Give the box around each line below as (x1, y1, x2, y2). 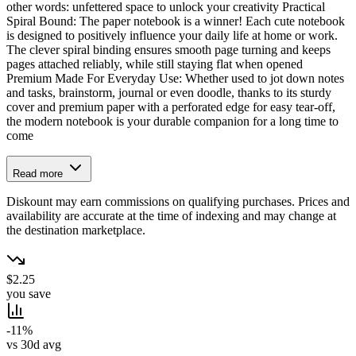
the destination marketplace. (6, 223, 145, 238)
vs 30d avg (6, 338, 61, 352)
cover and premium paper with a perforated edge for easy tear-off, (6, 100, 335, 114)
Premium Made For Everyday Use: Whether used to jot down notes (6, 72, 344, 86)
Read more (13, 168, 66, 180)
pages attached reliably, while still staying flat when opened (6, 57, 303, 72)
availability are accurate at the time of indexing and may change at (6, 209, 336, 223)
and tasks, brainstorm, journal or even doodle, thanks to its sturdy (6, 86, 331, 100)
